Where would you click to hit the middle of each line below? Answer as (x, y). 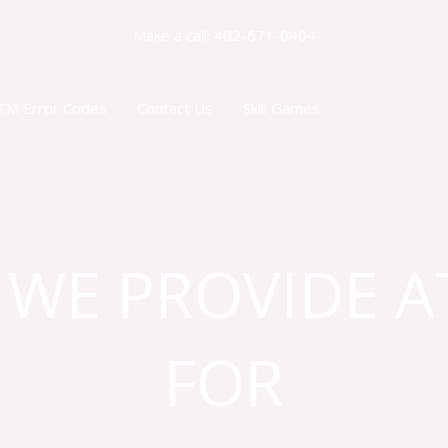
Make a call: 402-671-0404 (224, 35)
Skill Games (281, 108)
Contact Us (175, 108)
